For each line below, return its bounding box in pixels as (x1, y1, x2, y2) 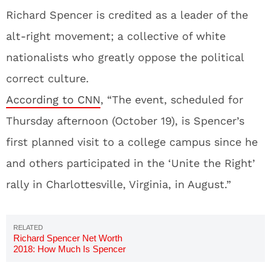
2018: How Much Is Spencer (13, 244, 126, 254)
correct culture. (6, 72, 89, 85)
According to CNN (6, 93, 100, 106)
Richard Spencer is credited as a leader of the (6, 8, 248, 21)
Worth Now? (13, 255, 62, 265)
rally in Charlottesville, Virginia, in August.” (6, 178, 231, 191)
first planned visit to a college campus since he (6, 135, 258, 148)
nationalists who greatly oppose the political (6, 51, 244, 64)
